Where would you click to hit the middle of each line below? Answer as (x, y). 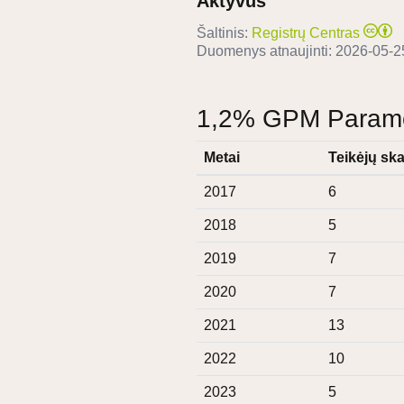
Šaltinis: (222, 33)
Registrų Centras (306, 33)
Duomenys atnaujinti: (266, 51)
